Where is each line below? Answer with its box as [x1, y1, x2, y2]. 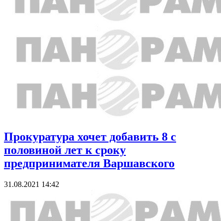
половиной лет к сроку [4, 143, 126, 156]
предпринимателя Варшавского [4, 156, 175, 170]
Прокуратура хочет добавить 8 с [4, 130, 176, 143]
